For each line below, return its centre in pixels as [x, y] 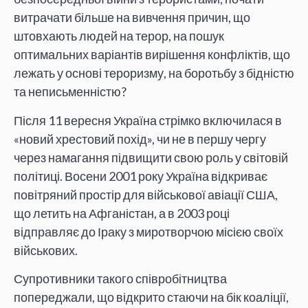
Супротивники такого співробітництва [120, 279]
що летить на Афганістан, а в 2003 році [122, 213]
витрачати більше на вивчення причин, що [132, 18]
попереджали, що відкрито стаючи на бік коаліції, [151, 297]
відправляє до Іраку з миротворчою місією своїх [148, 231]
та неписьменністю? [70, 92]
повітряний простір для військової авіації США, [146, 194]
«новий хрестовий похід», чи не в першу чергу [140, 139]
